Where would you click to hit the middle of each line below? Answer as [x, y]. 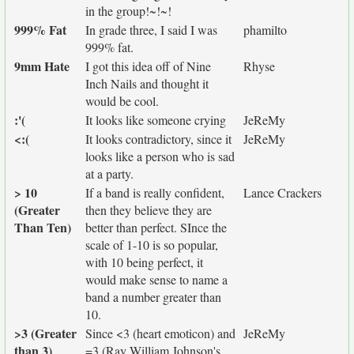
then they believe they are [149, 210]
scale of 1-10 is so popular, [152, 245]
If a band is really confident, [155, 192]
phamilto [265, 30]
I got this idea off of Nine [148, 66]
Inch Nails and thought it [147, 83]
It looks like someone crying [156, 120]
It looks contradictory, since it [158, 139]
